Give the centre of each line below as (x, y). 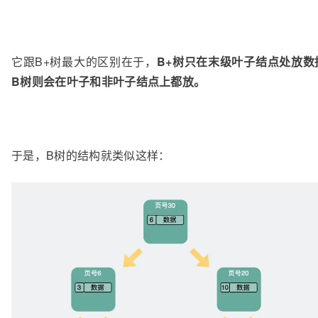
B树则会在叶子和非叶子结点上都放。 (109, 81)
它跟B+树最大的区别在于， (84, 61)
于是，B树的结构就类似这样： (91, 155)
